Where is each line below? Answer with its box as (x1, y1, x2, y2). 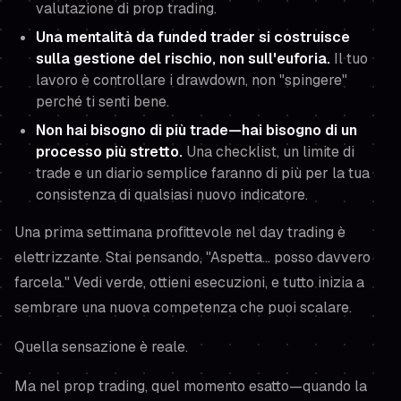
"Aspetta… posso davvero (206, 248, 371, 267)
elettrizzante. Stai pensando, (14, 248, 206, 267)
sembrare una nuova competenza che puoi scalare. (14, 298, 352, 317)
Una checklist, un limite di (183, 142, 354, 161)
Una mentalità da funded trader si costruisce (36, 28, 350, 47)
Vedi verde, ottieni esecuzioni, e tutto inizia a (70, 273, 364, 292)
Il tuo (330, 49, 368, 68)
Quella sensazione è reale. (14, 337, 188, 356)
